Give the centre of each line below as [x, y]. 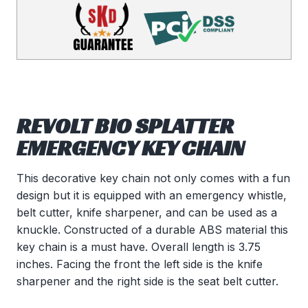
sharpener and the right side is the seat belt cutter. [147, 282]
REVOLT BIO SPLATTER [125, 126]
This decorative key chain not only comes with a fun [153, 178]
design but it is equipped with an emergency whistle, [152, 196]
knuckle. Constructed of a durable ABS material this [152, 230]
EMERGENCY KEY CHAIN [131, 148]
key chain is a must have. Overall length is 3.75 [139, 247]
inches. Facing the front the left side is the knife [140, 264]
